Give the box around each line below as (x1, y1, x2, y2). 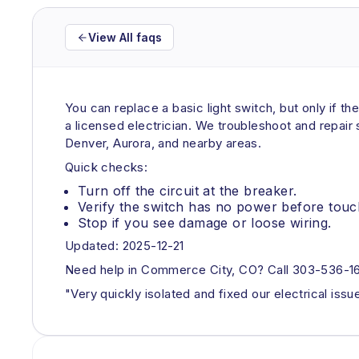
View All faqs (88, 30, 162, 44)
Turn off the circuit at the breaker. (78, 183, 297, 199)
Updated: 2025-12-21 (65, 238, 184, 253)
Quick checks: (65, 159, 148, 175)
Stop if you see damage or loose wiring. (78, 215, 332, 231)
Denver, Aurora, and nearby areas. (65, 135, 262, 151)
